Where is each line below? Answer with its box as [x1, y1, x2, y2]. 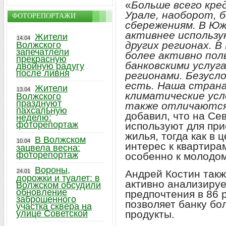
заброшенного [16, 194, 76, 204]
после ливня [16, 68, 70, 78]
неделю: [16, 112, 51, 123]
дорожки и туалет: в [16, 173, 100, 183]
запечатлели [16, 47, 69, 57]
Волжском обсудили [16, 180, 101, 190]
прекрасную [16, 54, 67, 64]
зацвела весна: [16, 143, 80, 153]
